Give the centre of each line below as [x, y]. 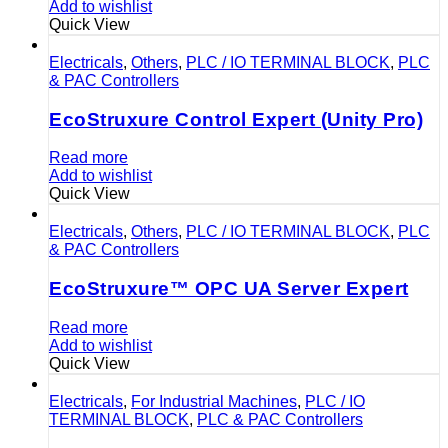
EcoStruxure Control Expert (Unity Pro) [236, 119]
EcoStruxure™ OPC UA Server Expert [229, 289]
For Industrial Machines [214, 401]
